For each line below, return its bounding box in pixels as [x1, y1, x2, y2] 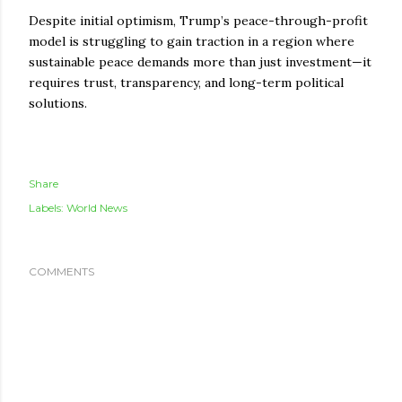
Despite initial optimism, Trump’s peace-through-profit [29, 12, 368, 29]
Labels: [29, 200, 64, 214]
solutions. [29, 94, 87, 111]
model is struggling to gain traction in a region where [29, 32, 354, 49]
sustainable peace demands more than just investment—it [29, 53, 371, 70]
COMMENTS [29, 264, 94, 278]
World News [66, 200, 127, 214]
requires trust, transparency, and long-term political [29, 74, 344, 91]
